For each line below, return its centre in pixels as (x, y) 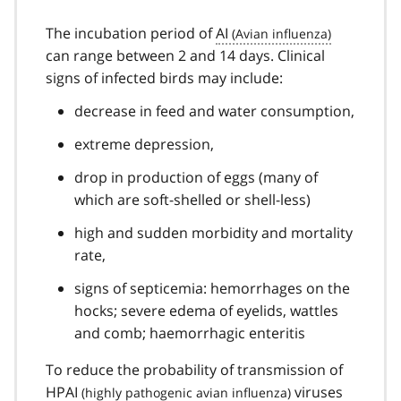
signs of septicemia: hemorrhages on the (212, 288)
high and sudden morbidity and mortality (213, 232)
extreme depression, (144, 144)
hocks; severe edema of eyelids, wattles (206, 310)
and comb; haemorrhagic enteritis (190, 333)
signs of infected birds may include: (164, 77)
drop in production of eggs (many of (196, 177)
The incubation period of (131, 33)
